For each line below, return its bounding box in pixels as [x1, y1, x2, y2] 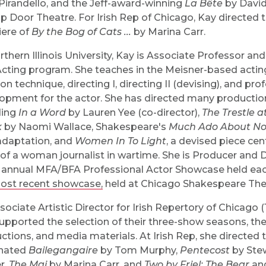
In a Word [18, 107, 66, 118]
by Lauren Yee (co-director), [66, 107, 202, 118]
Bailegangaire [28, 245, 98, 256]
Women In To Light [75, 135, 166, 147]
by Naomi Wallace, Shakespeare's [4, 121, 169, 132]
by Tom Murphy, [98, 245, 180, 256]
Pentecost [180, 245, 230, 256]
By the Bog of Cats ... [31, 26, 131, 37]
